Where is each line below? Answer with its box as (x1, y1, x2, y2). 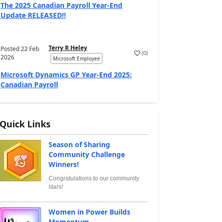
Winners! (48, 160, 79, 169)
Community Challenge (48, 150, 125, 159)
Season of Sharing (48, 140, 110, 149)
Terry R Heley (48, 44, 87, 52)
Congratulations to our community (48, 175, 139, 182)
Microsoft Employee (53, 55, 100, 62)
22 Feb (20, 45, 39, 53)
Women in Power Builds (48, 207, 130, 217)
